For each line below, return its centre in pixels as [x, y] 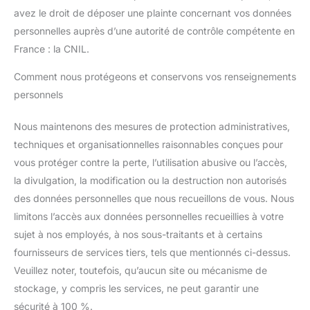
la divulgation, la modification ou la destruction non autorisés [150, 180]
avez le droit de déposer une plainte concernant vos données [153, 13]
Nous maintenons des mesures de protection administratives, [152, 126]
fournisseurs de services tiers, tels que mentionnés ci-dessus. [152, 252]
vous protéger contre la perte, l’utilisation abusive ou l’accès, [151, 162]
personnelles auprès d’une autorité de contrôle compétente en [154, 31]
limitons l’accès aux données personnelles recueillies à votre [149, 216]
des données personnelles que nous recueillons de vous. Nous [154, 198]
